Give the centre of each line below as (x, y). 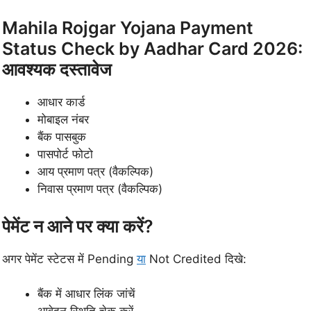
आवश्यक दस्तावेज (57, 70)
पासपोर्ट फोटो (65, 154)
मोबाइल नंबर (63, 120)
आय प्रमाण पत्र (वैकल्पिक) (95, 172)
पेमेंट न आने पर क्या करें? (78, 226)
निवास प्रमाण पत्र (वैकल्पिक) (100, 189)
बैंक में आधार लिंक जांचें (86, 294)
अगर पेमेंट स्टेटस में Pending (69, 259)
